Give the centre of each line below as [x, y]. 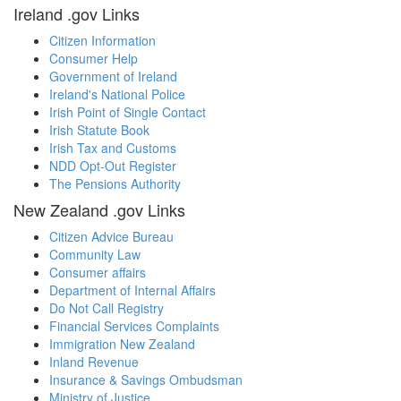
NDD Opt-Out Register [113, 166]
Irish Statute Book [99, 130]
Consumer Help [94, 58]
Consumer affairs [98, 272]
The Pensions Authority [115, 183]
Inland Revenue [94, 362]
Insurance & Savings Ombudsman [146, 380]
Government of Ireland [113, 76]
